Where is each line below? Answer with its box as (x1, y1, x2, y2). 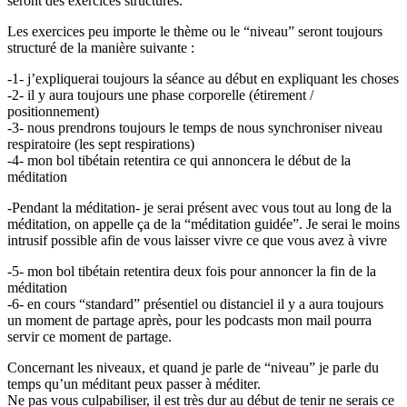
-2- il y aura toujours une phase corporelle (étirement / (7, 86, 313, 103)
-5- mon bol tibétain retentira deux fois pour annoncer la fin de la (7, 263, 376, 279)
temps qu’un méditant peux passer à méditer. (7, 375, 261, 392)
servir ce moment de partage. (7, 328, 172, 344)
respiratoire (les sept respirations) (7, 135, 194, 152)
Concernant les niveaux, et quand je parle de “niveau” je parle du (7, 359, 379, 375)
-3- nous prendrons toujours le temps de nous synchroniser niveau (7, 119, 382, 135)
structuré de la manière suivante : (7, 39, 194, 55)
